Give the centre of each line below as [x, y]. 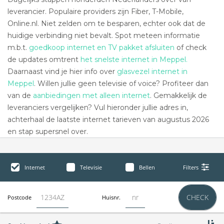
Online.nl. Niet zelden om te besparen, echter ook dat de [106, 23]
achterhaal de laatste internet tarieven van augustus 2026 [108, 119]
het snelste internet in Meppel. [134, 59]
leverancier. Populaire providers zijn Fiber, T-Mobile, [95, 11]
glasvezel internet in [152, 71]
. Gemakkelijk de [178, 95]
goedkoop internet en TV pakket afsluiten [102, 47]
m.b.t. [18, 47]
